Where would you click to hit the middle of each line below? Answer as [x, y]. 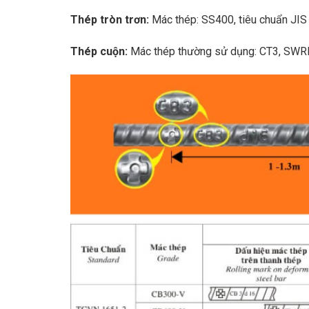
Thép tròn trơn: [111, 19]
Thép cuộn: [100, 51]
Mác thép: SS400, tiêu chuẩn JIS [229, 19]
